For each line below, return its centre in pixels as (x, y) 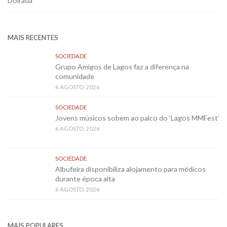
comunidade (75, 77)
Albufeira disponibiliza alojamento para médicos (130, 169)
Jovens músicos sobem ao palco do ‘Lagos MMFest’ (137, 118)
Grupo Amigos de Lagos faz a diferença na (122, 67)
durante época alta (85, 179)
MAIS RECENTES (33, 38)
